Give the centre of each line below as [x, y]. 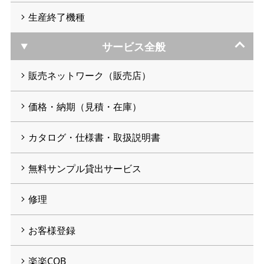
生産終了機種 [56, 17]
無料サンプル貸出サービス [85, 168]
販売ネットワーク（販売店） [89, 76]
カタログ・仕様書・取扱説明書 [94, 138]
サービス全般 [134, 46]
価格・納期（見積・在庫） [85, 106]
